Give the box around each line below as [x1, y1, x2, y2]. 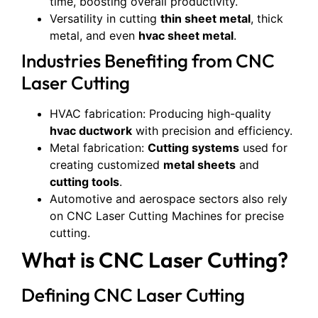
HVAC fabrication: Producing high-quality [50, 106, 271, 121]
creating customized [50, 158, 163, 172]
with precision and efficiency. [132, 124, 292, 138]
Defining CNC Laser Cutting [21, 283, 245, 307]
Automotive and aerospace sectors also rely [50, 192, 287, 207]
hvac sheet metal [138, 28, 234, 43]
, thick [251, 11, 283, 26]
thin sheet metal [160, 11, 251, 26]
